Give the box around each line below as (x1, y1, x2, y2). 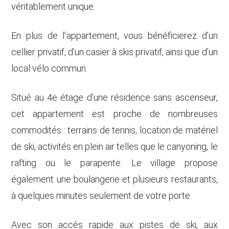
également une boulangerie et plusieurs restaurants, (11, 174, 218, 185)
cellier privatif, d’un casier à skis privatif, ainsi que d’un (11, 47, 218, 57)
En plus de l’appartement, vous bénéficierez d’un (11, 30, 218, 41)
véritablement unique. (11, 1, 96, 12)
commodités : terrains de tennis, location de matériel (11, 125, 218, 135)
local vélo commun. (11, 63, 88, 74)
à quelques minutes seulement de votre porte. (11, 190, 192, 201)
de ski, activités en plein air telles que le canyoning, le (11, 141, 218, 152)
